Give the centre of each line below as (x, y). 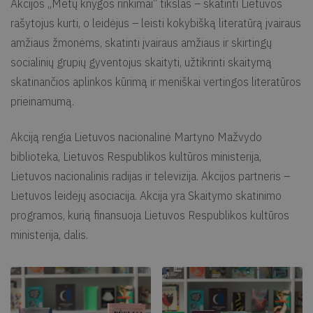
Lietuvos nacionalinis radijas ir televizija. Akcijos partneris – (150, 176)
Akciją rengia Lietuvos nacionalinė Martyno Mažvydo (136, 137)
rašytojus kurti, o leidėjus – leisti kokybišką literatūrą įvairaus (156, 23)
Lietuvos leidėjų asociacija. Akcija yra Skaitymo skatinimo (146, 195)
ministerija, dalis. (49, 234)
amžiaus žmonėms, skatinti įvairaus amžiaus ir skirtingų (141, 42)
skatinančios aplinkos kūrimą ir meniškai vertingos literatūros (156, 81)
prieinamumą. (42, 101)
